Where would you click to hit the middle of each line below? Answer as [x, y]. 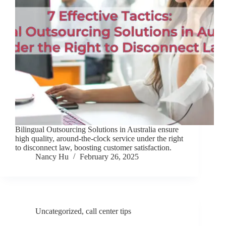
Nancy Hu [52, 157]
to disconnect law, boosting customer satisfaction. [93, 148]
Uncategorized [59, 211]
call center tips [108, 211]
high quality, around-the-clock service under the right [99, 139]
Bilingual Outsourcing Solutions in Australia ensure [97, 130]
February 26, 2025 [109, 157]
